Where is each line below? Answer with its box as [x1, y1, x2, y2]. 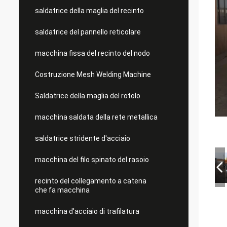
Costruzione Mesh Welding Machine [35, 70, 151, 79]
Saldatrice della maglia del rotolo [35, 92, 140, 100]
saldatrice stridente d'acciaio [35, 134, 130, 142]
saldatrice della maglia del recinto [35, 7, 144, 15]
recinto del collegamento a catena [35, 177, 146, 185]
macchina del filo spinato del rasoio [35, 156, 149, 164]
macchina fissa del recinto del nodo [35, 49, 150, 57]
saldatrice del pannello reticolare [35, 28, 141, 36]
